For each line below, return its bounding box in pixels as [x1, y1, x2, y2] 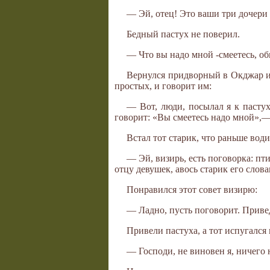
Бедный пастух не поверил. [127, 29, 240, 40]
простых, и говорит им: [115, 81, 212, 92]
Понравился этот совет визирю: [127, 184, 257, 195]
